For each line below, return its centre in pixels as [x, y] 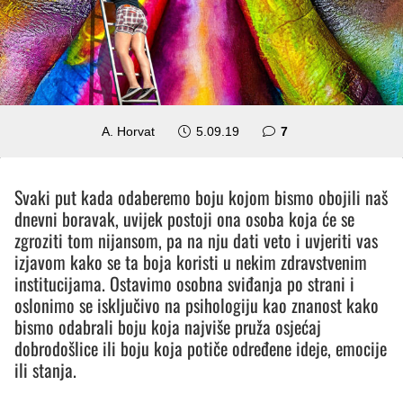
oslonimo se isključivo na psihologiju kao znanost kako [197, 304]
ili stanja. [45, 369]
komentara [319, 130]
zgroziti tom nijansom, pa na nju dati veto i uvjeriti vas [196, 240]
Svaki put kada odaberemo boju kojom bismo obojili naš [201, 197]
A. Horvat [129, 131]
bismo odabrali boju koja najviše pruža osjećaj [168, 326]
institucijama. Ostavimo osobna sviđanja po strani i [184, 283]
